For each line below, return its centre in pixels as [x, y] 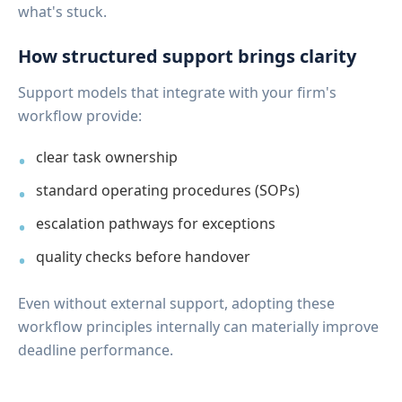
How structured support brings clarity [187, 56]
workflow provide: [80, 115]
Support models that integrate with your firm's [177, 92]
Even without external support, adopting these [176, 303]
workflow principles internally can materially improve [198, 326]
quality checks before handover [143, 256]
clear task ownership [107, 157]
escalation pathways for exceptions [156, 223]
